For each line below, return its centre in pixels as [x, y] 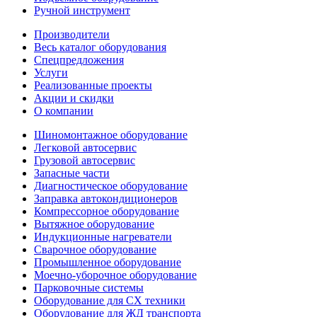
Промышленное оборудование [108, 262]
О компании [64, 111]
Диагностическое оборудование [111, 186]
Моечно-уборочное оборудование [115, 275]
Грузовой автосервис [85, 160]
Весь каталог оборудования [100, 47]
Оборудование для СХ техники [110, 300]
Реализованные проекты [93, 85]
